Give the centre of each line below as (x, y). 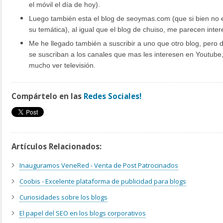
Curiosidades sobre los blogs (63, 197)
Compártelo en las (48, 96)
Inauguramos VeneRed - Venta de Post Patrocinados (99, 166)
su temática (47, 30)
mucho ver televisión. (62, 65)
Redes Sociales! (112, 96)
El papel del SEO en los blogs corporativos (83, 213)
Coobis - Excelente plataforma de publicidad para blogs (103, 181)
